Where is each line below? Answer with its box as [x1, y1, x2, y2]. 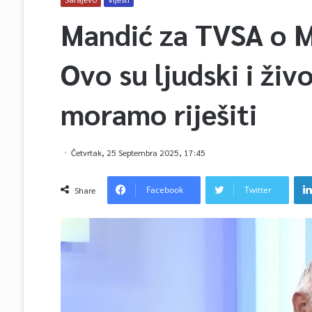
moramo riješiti [60, 95, 257, 132]
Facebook [146, 184, 183, 196]
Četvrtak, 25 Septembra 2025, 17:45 [70, 147, 205, 158]
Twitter [244, 184, 272, 196]
